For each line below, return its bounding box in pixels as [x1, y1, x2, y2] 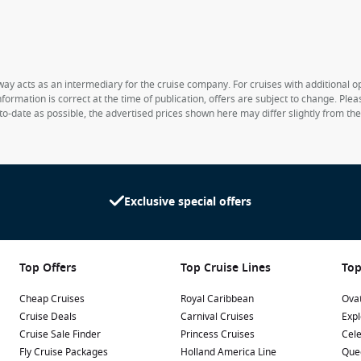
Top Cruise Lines [180, 259, 271, 276]
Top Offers [19, 259, 77, 276]
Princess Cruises [180, 327, 255, 342]
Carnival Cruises [180, 309, 254, 324]
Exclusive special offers [124, 193, 251, 210]
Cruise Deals [19, 309, 77, 324]
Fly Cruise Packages [19, 345, 108, 359]
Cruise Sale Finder [19, 327, 101, 342]
